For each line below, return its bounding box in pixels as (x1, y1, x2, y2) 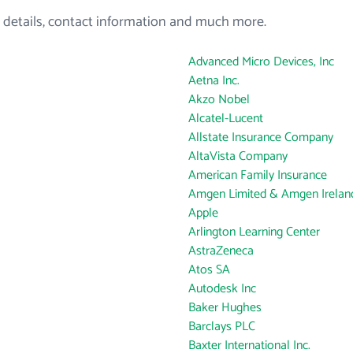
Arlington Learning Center (188, 221, 320, 243)
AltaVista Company (188, 146, 288, 167)
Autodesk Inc (188, 278, 256, 299)
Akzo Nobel (188, 89, 250, 110)
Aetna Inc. (188, 70, 240, 91)
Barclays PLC (188, 316, 255, 337)
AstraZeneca (188, 240, 254, 262)
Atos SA (188, 259, 230, 281)
